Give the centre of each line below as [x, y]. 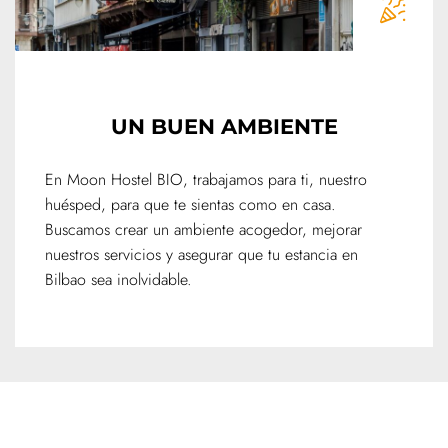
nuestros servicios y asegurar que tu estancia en [201, 255]
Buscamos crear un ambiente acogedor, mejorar [203, 230]
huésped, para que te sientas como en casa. [190, 205]
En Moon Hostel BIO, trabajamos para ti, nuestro [206, 180]
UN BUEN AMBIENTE [224, 127]
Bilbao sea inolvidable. [118, 280]
